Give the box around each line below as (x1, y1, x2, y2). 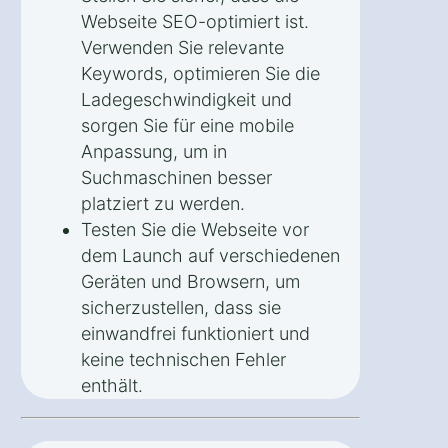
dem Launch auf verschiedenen (81, 244, 340, 266)
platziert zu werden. (81, 192, 245, 214)
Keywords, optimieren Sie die (81, 62, 320, 84)
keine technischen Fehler (81, 348, 286, 370)
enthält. (81, 374, 143, 396)
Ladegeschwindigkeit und (81, 88, 292, 110)
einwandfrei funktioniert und (81, 322, 310, 344)
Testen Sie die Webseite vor (81, 218, 309, 240)
